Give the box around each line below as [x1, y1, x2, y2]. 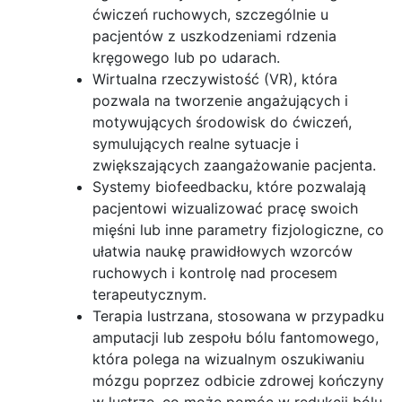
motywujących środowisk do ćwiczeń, [92, 112, 352, 131]
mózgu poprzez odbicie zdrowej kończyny [92, 371, 384, 389]
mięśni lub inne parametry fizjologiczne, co [92, 220, 384, 239]
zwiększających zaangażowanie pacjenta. [92, 155, 376, 174]
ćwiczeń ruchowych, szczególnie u [92, 4, 328, 23]
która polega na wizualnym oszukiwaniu [92, 349, 364, 368]
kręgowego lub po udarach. [92, 48, 280, 66]
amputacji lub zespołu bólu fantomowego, [92, 328, 379, 346]
